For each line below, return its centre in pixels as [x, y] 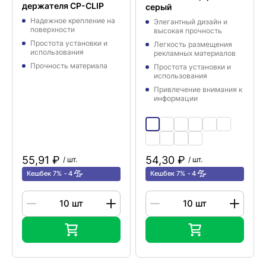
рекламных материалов [195, 53]
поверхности [53, 29]
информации [176, 98]
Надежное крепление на [73, 20]
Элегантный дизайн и [191, 21]
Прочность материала [69, 65]
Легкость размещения [193, 44]
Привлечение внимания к [198, 89]
